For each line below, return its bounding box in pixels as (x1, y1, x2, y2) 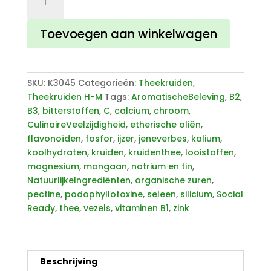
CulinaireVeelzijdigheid (27, 118, 126, 131)
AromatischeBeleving (131, 90, 225, 103)
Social (216, 188, 243, 200)
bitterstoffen (42, 104, 99, 117)
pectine (27, 188, 60, 200)
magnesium (27, 160, 79, 172)
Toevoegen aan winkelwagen (39, 25, 217, 42)
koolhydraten (27, 146, 87, 158)
